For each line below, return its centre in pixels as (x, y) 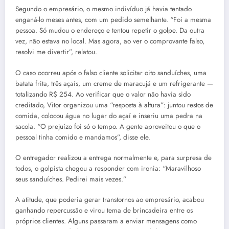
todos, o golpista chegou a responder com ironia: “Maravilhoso (108, 168)
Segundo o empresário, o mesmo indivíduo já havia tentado (104, 9)
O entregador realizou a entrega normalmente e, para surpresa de (113, 157)
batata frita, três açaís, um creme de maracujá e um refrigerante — (114, 83)
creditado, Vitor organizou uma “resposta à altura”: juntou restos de (114, 105)
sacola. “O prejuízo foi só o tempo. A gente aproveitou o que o (108, 126)
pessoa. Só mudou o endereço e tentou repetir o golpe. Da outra (110, 31)
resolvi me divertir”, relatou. (56, 52)
